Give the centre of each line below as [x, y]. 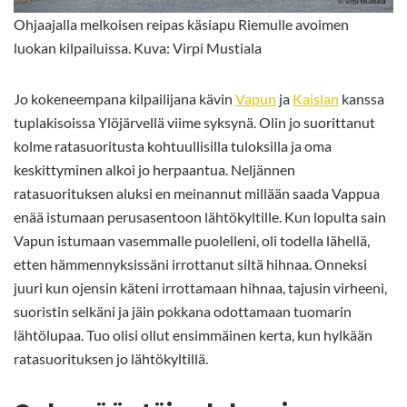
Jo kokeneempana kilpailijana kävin [124, 98]
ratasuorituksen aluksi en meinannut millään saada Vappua [197, 193]
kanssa [362, 98]
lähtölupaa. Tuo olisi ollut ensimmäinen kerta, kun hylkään [193, 334]
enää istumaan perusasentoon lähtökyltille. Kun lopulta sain [200, 216]
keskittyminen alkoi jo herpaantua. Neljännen [154, 169]
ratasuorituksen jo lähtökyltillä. [111, 358]
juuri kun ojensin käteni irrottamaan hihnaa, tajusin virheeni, [200, 287]
